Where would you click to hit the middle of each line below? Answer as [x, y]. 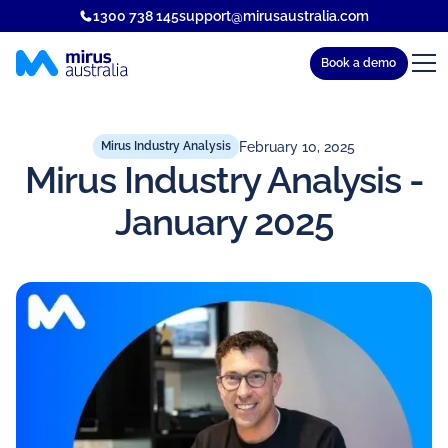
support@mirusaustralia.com [273, 15]
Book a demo [359, 62]
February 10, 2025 [296, 146]
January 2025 [224, 221]
